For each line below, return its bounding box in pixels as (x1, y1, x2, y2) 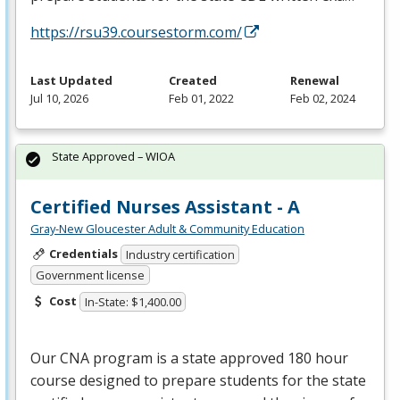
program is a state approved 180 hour (89, 348, 348, 369)
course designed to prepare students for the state (30, 371, 366, 391)
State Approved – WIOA (52, 147, 175, 164)
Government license (35, 266, 145, 283)
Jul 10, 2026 (30, 89, 88, 106)
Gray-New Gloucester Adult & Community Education (30, 220, 304, 237)
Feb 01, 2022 (169, 89, 234, 106)
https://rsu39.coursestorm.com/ (30, 21, 242, 42)
